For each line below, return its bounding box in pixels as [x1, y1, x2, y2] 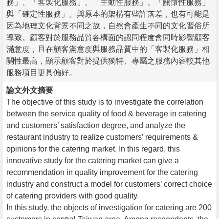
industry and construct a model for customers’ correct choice [6, 179, 212, 188]
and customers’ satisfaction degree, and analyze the [6, 121, 185, 130]
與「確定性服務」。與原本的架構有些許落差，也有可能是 [6, 9, 210, 18]
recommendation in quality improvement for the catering [6, 168, 198, 176]
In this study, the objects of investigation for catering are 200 [6, 203, 212, 212]
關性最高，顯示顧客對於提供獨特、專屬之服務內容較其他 [6, 56, 210, 65]
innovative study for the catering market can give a [6, 156, 179, 165]
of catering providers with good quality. [6, 191, 139, 200]
